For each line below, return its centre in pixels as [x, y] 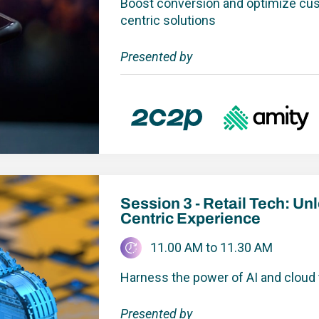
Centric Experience [190, 218]
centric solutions [168, 21]
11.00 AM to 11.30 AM [211, 247]
